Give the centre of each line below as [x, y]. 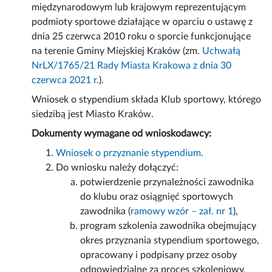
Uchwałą [222, 51]
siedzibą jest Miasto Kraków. [93, 114]
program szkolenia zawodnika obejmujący [168, 226]
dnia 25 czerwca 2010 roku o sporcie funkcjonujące [141, 37]
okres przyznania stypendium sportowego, [170, 241]
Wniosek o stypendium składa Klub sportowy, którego [147, 100]
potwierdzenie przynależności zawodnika [167, 182]
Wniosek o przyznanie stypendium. [130, 153]
